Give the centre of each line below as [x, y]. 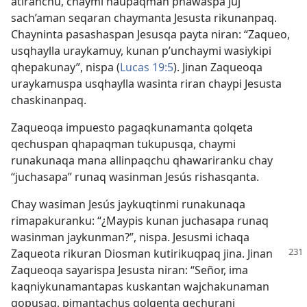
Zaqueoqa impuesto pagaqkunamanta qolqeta [132, 127]
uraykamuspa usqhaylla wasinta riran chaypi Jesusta [146, 84]
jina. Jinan [248, 254]
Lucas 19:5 [147, 67]
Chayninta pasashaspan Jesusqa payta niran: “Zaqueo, [150, 34]
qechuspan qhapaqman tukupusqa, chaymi [123, 144]
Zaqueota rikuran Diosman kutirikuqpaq [117, 254]
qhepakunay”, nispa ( [65, 67]
